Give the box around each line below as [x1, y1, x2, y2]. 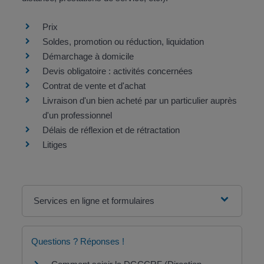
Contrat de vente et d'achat [42, 81, 146, 91]
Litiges [42, 140, 67, 150]
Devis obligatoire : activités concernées [42, 66, 193, 76]
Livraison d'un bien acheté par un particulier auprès [42, 95, 237, 105]
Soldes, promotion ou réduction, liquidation [42, 37, 204, 47]
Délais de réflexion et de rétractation [42, 125, 180, 135]
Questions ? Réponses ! [31, 236, 124, 246]
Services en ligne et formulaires [33, 196, 154, 206]
